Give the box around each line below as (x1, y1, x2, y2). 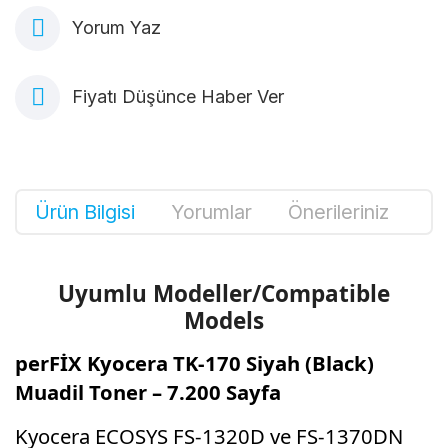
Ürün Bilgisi (35, 199, 135, 224)
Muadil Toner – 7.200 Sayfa (15, 377, 281, 406)
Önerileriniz (288, 199, 389, 224)
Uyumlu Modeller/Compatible (58, 277, 390, 309)
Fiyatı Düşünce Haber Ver (72, 86, 284, 107)
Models (184, 304, 264, 336)
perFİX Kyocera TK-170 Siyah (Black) (15, 348, 374, 377)
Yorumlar (171, 199, 252, 224)
